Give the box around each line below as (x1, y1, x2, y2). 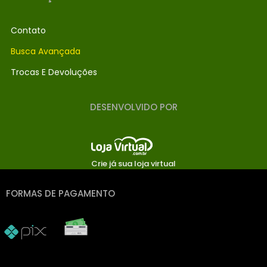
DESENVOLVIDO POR (89, 100, 178, 113)
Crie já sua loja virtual (91, 158, 176, 169)
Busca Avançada (11, 45, 80, 57)
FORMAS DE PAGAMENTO (6, 187, 115, 200)
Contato (11, 24, 46, 36)
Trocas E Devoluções (11, 66, 97, 78)
